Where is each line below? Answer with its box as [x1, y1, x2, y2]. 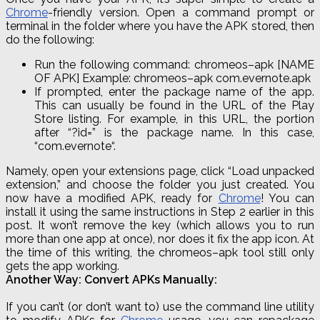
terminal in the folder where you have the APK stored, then [6, 19, 314, 33]
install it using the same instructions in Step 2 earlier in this [6, 204, 314, 219]
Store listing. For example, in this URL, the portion [34, 111, 314, 126]
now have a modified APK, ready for [6, 191, 219, 205]
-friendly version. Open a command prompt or [48, 5, 314, 19]
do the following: [6, 32, 94, 46]
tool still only [238, 245, 315, 259]
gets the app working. [6, 259, 119, 273]
